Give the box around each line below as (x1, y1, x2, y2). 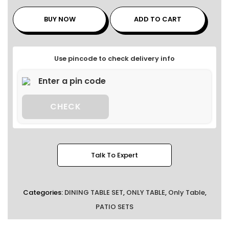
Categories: (22, 188, 64, 198)
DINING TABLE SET (64, 188, 123, 198)
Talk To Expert (91, 150, 138, 161)
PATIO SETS (96, 202, 133, 212)
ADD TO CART (134, 14, 182, 25)
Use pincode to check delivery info (54, 54, 175, 64)
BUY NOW (43, 14, 76, 25)
